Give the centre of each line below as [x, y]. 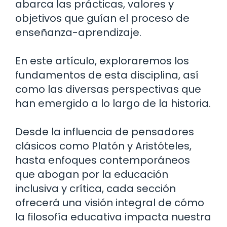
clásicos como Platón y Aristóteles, [103, 146]
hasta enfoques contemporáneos [103, 160]
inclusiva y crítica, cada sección [96, 188]
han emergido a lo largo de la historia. [113, 103]
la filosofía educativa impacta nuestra [113, 217]
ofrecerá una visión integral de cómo [110, 202]
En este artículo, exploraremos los [102, 61]
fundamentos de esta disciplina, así [107, 75]
